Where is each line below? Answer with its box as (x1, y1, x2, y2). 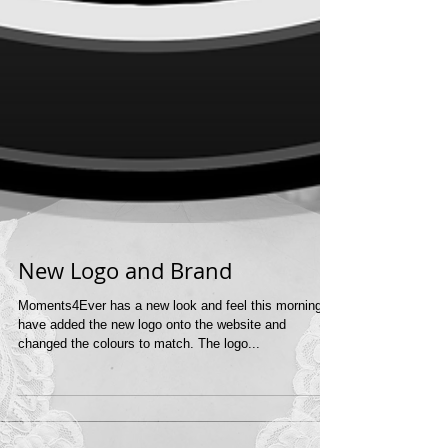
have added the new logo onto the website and (18, 365, 286, 380)
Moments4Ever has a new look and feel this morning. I (18, 346, 330, 361)
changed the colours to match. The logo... (18, 384, 260, 399)
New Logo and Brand (18, 304, 232, 333)
